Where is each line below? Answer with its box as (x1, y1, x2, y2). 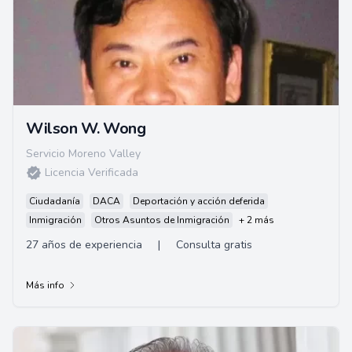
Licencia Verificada (45, 165, 138, 180)
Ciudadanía (29, 195, 80, 207)
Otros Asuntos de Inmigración (94, 214, 229, 226)
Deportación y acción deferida (133, 195, 265, 207)
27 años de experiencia (26, 237, 142, 252)
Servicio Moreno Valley (26, 146, 141, 161)
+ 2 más (239, 214, 274, 226)
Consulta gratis (176, 237, 252, 252)
